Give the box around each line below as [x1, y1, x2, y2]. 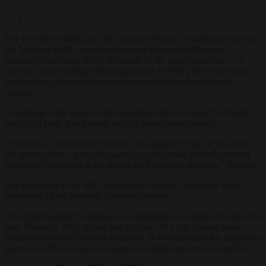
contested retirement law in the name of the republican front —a [5, 55, 243, 65]
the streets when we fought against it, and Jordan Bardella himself [5, 148, 250, 159]
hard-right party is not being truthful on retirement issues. [5, 118, 217, 128]
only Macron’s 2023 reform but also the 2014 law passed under [5, 221, 241, 232]
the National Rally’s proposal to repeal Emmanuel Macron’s [5, 44, 228, 55]
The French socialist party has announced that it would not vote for [5, 33, 255, 44]
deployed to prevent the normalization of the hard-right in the [5, 76, 232, 87]
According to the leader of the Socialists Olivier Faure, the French [5, 107, 251, 118]
